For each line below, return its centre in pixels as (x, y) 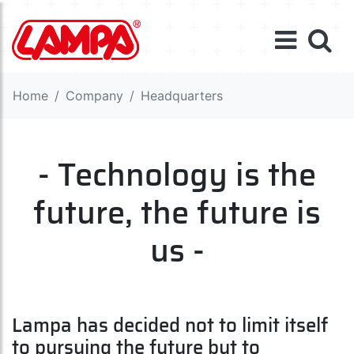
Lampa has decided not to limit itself (170, 325)
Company (94, 95)
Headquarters (182, 95)
